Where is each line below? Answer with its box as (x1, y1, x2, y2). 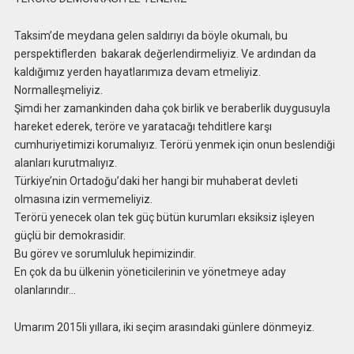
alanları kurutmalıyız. (13, 156, 117, 169)
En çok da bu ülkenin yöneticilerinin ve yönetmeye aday (13, 265, 286, 278)
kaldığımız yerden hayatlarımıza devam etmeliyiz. (13, 65, 261, 78)
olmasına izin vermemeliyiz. (13, 192, 153, 205)
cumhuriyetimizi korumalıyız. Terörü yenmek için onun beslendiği (13, 137, 335, 151)
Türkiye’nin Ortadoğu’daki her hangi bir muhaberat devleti (13, 174, 298, 187)
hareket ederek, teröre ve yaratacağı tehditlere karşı (13, 119, 272, 133)
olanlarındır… (13, 283, 76, 296)
